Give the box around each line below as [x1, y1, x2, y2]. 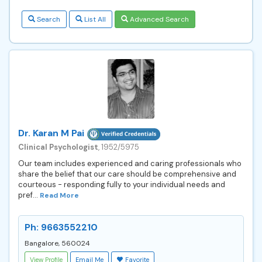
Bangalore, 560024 [25, 238, 90, 248]
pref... [18, 189, 40, 200]
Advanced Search [128, 14, 189, 24]
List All [82, 14, 106, 24]
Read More [40, 190, 79, 200]
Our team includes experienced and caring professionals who [18, 158, 242, 168]
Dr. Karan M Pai [18, 126, 84, 139]
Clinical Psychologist [18, 142, 98, 152]
